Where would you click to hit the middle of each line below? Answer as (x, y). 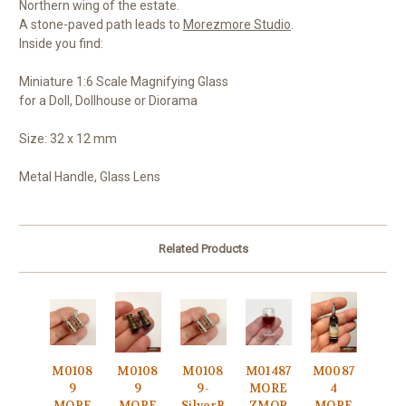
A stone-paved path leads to (101, 25)
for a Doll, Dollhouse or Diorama (108, 101)
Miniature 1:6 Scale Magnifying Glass (124, 82)
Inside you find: (61, 44)
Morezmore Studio (237, 25)
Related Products (203, 249)
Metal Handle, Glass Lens (90, 177)
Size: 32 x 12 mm (68, 139)
